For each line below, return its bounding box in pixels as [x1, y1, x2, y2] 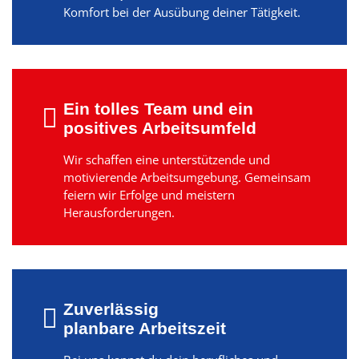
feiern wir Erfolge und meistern [63, 186, 235, 203]
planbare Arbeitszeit [63, 318, 226, 337]
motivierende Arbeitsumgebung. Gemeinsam [63, 168, 311, 185]
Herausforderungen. [63, 204, 175, 220]
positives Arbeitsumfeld [63, 118, 256, 137]
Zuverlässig [63, 299, 159, 318]
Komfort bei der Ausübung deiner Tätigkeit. [63, 3, 301, 20]
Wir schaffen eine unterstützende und [63, 151, 270, 167]
